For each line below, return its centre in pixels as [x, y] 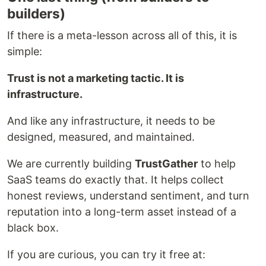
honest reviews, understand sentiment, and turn [128, 196]
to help [217, 164]
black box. [33, 228]
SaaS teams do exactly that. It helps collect [115, 180]
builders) [36, 14]
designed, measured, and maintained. [101, 137]
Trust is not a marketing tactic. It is [96, 78]
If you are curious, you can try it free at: [106, 255]
